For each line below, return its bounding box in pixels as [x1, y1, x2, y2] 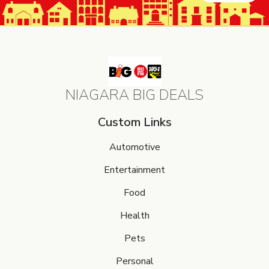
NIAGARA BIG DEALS [65, 85, 204, 104]
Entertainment [104, 163, 165, 177]
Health [119, 208, 150, 222]
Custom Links [97, 113, 172, 130]
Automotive [109, 140, 160, 154]
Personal [115, 254, 154, 268]
